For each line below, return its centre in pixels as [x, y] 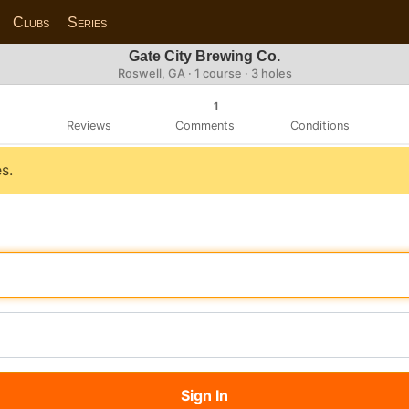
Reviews [89, 125]
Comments [204, 125]
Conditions [320, 125]
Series [88, 22]
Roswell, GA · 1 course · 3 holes [204, 73]
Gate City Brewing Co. [204, 56]
